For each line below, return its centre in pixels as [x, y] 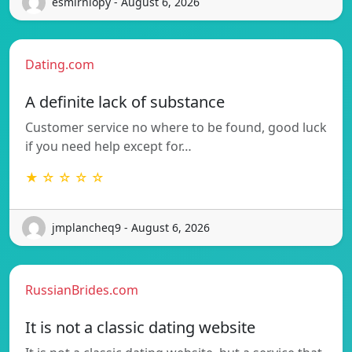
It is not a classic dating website [140, 327]
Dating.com [60, 64]
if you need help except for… [108, 146]
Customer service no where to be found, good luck [176, 127]
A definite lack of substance [125, 101]
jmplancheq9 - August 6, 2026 [131, 228]
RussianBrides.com [82, 290]
